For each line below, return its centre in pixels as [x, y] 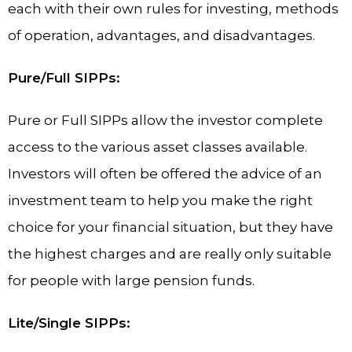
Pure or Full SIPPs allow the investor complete [165, 120]
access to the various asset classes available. [158, 147]
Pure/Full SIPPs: [64, 78]
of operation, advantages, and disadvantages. [161, 35]
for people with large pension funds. [131, 280]
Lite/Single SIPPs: [69, 323]
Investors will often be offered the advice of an [165, 174]
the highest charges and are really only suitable [170, 254]
